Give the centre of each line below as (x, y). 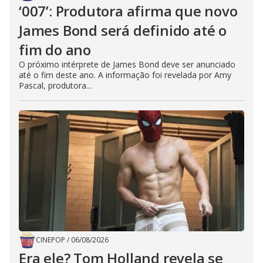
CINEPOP (50, 240)
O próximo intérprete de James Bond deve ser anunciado (127, 64)
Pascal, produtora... (55, 85)
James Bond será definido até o (123, 30)
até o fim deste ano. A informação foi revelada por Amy (125, 75)
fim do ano (55, 50)
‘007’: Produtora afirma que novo (128, 11)
